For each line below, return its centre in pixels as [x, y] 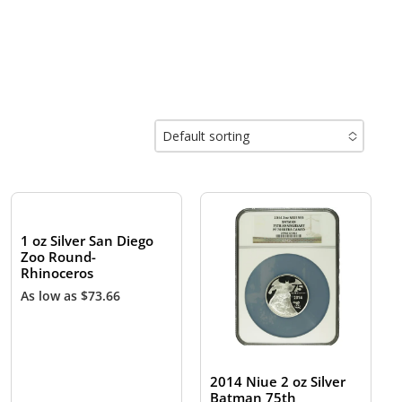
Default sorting [205, 135]
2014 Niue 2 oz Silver [278, 382]
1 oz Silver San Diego [87, 241]
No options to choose [229, 169]
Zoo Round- [59, 257]
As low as [51, 295]
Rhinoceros [57, 273]
